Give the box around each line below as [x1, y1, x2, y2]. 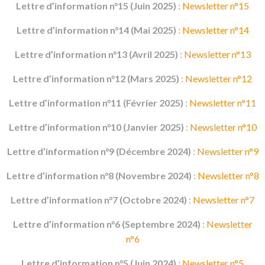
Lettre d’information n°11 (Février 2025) [9, 97, 183, 108]
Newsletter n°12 [185, 73, 252, 84]
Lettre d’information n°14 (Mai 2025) [16, 24, 176, 35]
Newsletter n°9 [196, 146, 258, 157]
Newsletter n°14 [182, 24, 249, 35]
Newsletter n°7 [193, 194, 254, 205]
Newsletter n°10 [189, 121, 257, 132]
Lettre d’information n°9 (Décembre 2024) [7, 146, 191, 157]
